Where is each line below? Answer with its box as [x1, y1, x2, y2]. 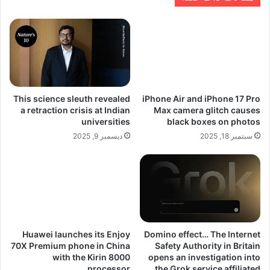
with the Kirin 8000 [52, 251, 130, 262]
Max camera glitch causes [154, 104, 260, 115]
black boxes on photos [167, 116, 260, 127]
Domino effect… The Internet [144, 228, 260, 239]
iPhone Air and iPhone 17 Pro [142, 93, 260, 104]
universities [81, 116, 130, 127]
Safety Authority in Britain [155, 240, 260, 251]
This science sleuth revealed [13, 93, 130, 104]
